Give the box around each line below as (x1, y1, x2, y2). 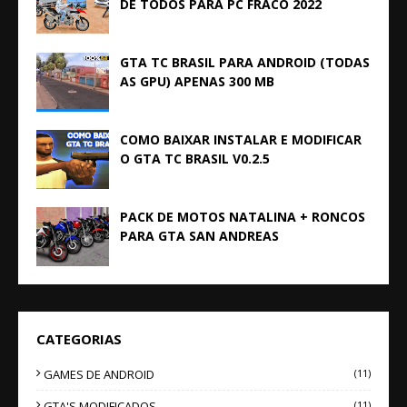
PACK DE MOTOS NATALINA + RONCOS (120, 208, 365, 225)
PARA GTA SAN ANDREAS (120, 227, 279, 244)
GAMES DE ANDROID (44, 366, 154, 382)
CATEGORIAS (36, 330, 122, 348)
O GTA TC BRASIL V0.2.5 (120, 150, 270, 167)
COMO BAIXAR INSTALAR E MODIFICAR (120, 131, 362, 148)
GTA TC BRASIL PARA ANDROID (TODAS (120, 54, 370, 71)
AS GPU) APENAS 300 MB (120, 73, 274, 90)
